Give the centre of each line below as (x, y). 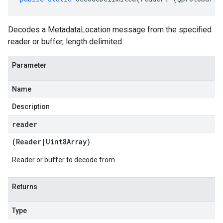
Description (31, 107)
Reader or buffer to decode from (63, 160)
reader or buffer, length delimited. (66, 42)
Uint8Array (66, 142)
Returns (25, 187)
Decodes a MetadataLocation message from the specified (110, 30)
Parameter (29, 65)
